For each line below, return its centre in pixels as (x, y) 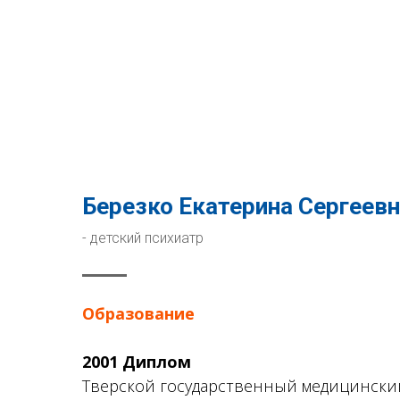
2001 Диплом (137, 362)
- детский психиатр (143, 238)
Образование (138, 313)
